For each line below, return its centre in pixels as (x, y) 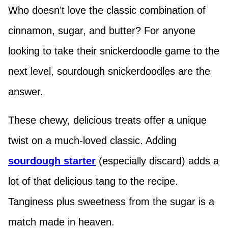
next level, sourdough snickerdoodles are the (109, 72)
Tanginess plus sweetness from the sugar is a (111, 202)
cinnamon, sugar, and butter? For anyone (102, 31)
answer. (26, 92)
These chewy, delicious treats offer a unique (107, 120)
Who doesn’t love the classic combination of (107, 10)
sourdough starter (52, 161)
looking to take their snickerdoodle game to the (114, 51)
